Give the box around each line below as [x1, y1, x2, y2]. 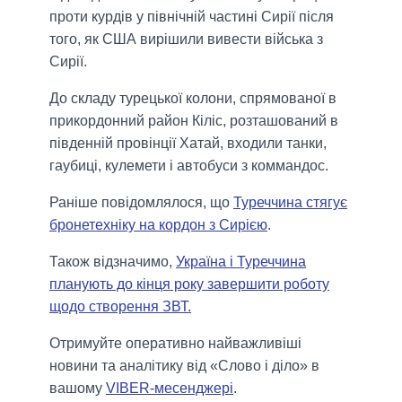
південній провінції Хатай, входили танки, [49, 135, 327, 151]
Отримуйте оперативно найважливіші [49, 335, 301, 351]
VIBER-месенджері [106, 380, 233, 396]
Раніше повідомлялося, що [49, 194, 233, 210]
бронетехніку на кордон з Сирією [49, 216, 267, 232]
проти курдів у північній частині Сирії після [49, 8, 334, 24]
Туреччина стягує [233, 194, 347, 210]
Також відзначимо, [49, 253, 176, 269]
